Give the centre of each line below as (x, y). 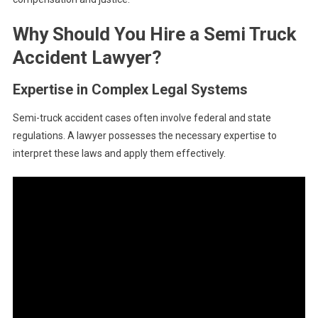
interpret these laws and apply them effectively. (119, 154)
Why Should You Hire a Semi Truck (154, 34)
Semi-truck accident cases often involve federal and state (142, 118)
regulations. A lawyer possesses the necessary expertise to (144, 136)
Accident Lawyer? (87, 58)
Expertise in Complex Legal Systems (130, 90)
